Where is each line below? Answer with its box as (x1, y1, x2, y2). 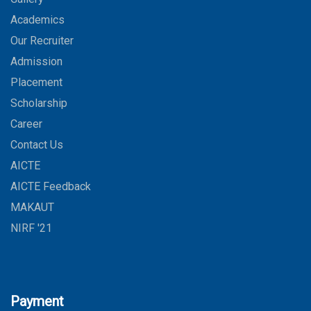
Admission (10, 54, 62, 68)
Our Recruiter (10, 33, 74, 47)
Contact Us (10, 137, 63, 151)
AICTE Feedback (10, 179, 91, 193)
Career (10, 117, 42, 131)
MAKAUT (10, 200, 54, 214)
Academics (10, 12, 65, 26)
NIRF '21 (10, 221, 52, 235)
